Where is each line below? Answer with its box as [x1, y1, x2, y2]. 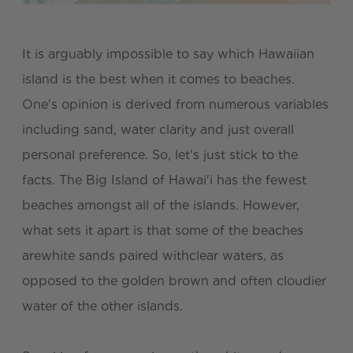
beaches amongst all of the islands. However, [22, 197, 299, 213]
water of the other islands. [22, 298, 183, 314]
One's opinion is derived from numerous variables [22, 96, 329, 112]
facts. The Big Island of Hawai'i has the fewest [22, 172, 307, 188]
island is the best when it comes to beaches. [22, 71, 295, 87]
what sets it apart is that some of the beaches [22, 222, 303, 238]
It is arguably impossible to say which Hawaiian [22, 46, 314, 61]
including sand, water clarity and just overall [22, 121, 294, 137]
